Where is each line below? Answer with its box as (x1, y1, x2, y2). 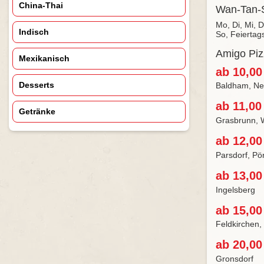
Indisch (19, 27, 49, 37)
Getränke (19, 107, 55, 116)
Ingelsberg (216, 184, 255, 194)
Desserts (19, 80, 54, 90)
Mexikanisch (19, 54, 70, 63)
